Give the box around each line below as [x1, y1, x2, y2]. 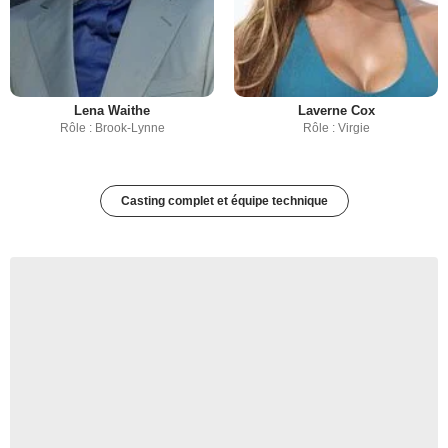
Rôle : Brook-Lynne [59, 121, 165, 136]
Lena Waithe [74, 103, 150, 119]
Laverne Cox [297, 103, 375, 119]
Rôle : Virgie [302, 121, 370, 136]
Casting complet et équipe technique [120, 194, 328, 209]
